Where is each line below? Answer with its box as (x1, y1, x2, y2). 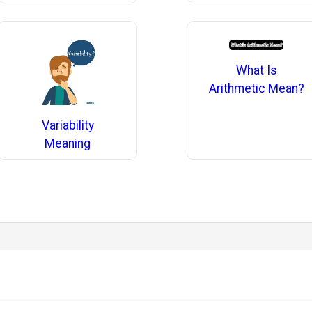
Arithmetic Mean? (208, 81, 304, 95)
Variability (41, 118, 94, 132)
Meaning (45, 136, 91, 150)
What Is (235, 63, 277, 77)
